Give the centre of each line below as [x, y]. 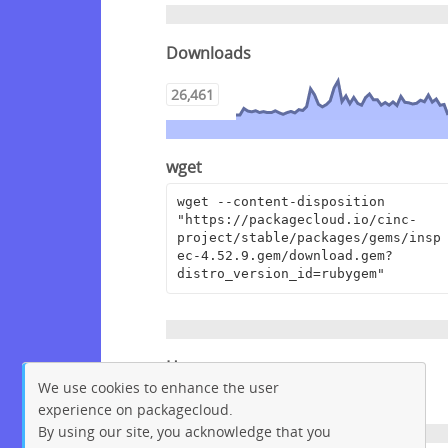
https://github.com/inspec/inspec [292, 395]
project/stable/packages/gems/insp [308, 238]
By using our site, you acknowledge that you [185, 431]
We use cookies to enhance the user [159, 387]
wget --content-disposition [280, 202]
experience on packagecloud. [136, 409]
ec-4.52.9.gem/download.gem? [284, 256]
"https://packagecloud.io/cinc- [296, 220]
